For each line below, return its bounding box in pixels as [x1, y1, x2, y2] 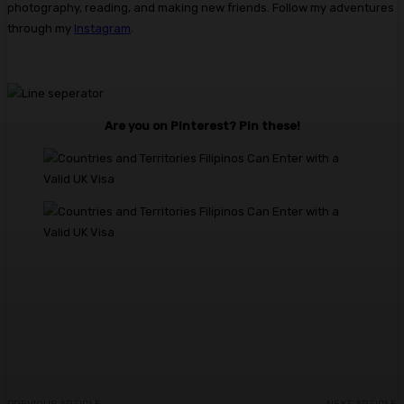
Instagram [74, 21, 131, 35]
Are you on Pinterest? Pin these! [104, 118, 300, 133]
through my [7, 21, 74, 35]
